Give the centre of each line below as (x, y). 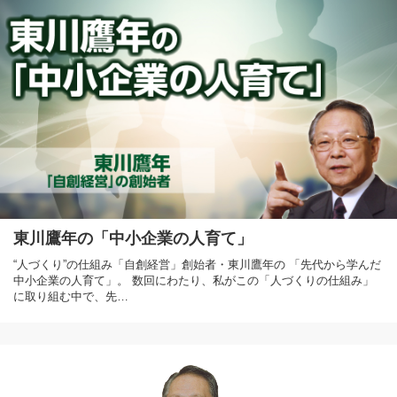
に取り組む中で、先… (71, 296)
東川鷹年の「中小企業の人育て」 (133, 238)
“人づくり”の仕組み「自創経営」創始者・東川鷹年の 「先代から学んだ (197, 264)
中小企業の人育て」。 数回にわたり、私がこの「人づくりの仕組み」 (194, 280)
